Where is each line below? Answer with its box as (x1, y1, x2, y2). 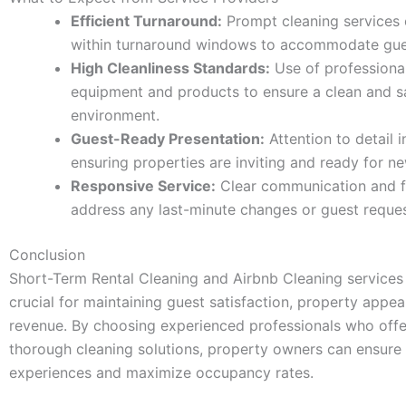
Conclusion (9, 245, 85, 264)
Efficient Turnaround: (71, 11, 222, 30)
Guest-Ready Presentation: (71, 129, 265, 148)
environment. (71, 105, 159, 124)
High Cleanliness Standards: (71, 58, 270, 77)
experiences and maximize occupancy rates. (9, 362, 314, 382)
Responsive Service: (71, 176, 216, 195)
